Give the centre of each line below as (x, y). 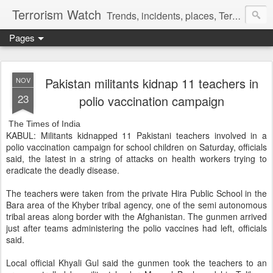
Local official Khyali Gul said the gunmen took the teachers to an (136, 263)
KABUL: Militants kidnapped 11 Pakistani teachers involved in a (136, 135)
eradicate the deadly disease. (64, 170)
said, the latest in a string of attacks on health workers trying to (136, 158)
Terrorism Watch (57, 14)
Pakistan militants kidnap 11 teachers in (152, 83)
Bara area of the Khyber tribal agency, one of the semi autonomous (136, 205)
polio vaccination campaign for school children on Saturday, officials (136, 147)
